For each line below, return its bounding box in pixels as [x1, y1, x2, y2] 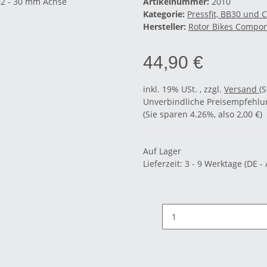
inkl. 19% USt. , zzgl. [143, 83, 224, 95]
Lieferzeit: [143, 158, 185, 170]
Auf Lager [143, 145, 181, 157]
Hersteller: [143, 21, 186, 33]
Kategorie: [143, 8, 187, 20]
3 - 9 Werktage [185, 158, 244, 170]
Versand [224, 83, 259, 95]
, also [214, 108, 237, 120]
